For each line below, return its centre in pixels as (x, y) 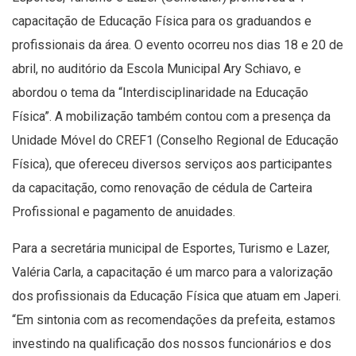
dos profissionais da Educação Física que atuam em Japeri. (176, 296)
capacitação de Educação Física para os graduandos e (162, 21)
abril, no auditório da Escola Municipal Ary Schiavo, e (157, 68)
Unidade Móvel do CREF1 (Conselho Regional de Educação (175, 140)
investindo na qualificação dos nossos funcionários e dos (172, 343)
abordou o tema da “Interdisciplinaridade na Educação (160, 92)
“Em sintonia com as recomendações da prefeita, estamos (174, 319)
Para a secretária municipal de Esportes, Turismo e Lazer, (171, 248)
